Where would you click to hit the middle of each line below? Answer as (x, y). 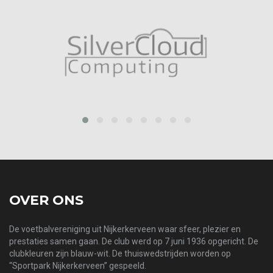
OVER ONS (46, 200)
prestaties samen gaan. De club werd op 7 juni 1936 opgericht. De (134, 241)
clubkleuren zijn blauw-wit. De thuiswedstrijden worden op (120, 253)
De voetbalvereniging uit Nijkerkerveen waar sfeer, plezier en (125, 229)
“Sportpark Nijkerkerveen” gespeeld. (78, 265)
